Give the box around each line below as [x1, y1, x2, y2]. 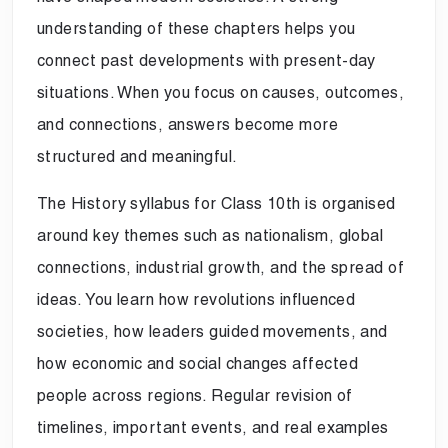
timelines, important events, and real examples [37, 417, 389, 437]
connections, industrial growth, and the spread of [37, 257, 405, 277]
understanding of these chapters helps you [37, 18, 356, 38]
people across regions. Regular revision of [37, 385, 353, 405]
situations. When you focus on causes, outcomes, [37, 82, 405, 102]
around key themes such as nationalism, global [37, 225, 384, 245]
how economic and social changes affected [37, 353, 359, 373]
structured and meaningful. [37, 146, 238, 166]
